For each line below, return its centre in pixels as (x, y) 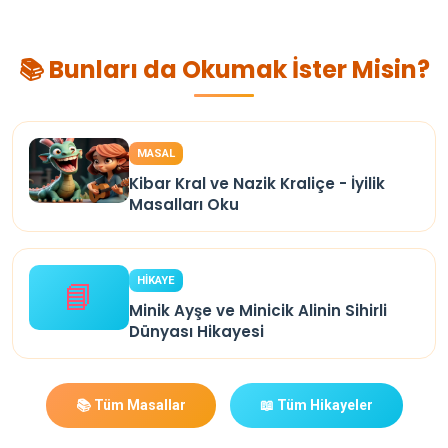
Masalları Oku (184, 204)
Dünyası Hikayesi (196, 331)
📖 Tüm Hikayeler (316, 404)
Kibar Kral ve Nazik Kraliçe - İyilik (257, 183)
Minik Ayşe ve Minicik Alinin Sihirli (258, 310)
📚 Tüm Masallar (130, 404)
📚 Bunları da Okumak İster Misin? (224, 69)
